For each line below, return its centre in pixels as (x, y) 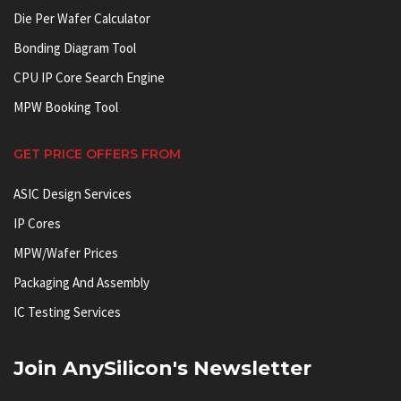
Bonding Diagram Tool (75, 48)
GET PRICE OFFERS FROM (97, 154)
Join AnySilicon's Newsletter (162, 369)
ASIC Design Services (73, 194)
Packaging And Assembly (81, 283)
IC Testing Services (67, 312)
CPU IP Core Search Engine (89, 78)
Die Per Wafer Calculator (82, 19)
